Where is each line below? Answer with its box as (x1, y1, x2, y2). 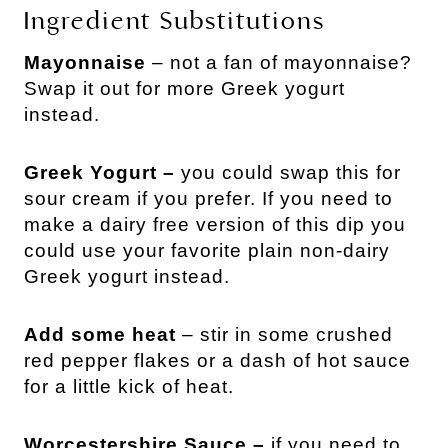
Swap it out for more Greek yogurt (24, 78, 345, 100)
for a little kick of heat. (24, 376, 234, 398)
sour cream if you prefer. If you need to (24, 188, 393, 210)
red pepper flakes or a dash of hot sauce (24, 350, 411, 372)
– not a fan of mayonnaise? (146, 52, 412, 74)
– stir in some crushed (176, 324, 393, 346)
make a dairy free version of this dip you (24, 214, 406, 236)
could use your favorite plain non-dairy (24, 240, 390, 262)
